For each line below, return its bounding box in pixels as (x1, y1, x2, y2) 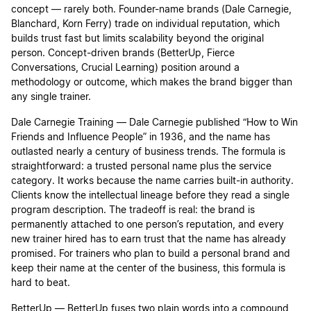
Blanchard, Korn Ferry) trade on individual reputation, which (11, 19, 280, 30)
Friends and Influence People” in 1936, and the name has (11, 133, 270, 143)
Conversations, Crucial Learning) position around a (11, 63, 239, 74)
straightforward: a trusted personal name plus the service (11, 162, 271, 172)
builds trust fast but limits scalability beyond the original (11, 34, 264, 44)
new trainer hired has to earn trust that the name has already (11, 235, 286, 245)
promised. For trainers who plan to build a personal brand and (11, 249, 290, 260)
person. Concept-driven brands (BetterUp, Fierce (11, 49, 235, 59)
